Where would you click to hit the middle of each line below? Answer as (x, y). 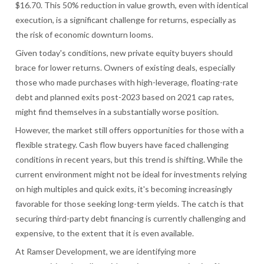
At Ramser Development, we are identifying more (106, 251)
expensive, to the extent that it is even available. (105, 233)
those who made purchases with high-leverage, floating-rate (127, 82)
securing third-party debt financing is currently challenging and (131, 218)
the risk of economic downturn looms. (85, 35)
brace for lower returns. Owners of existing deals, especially (126, 68)
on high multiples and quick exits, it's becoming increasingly (124, 189)
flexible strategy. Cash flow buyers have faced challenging (122, 144)
